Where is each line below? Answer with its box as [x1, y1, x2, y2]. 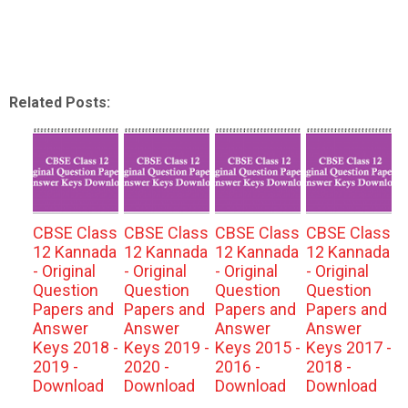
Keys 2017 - [305, 338, 392, 357]
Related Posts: [9, 94, 110, 111]
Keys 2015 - [214, 338, 301, 357]
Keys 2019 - [123, 338, 209, 357]
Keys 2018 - [32, 338, 118, 357]
